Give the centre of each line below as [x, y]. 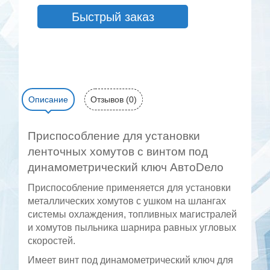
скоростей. [52, 240]
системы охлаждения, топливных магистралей [133, 214]
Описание [49, 99]
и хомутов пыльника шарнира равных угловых [132, 227]
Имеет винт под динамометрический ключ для [131, 260]
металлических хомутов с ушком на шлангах [127, 201]
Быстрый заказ [113, 17]
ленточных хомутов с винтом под [118, 151]
